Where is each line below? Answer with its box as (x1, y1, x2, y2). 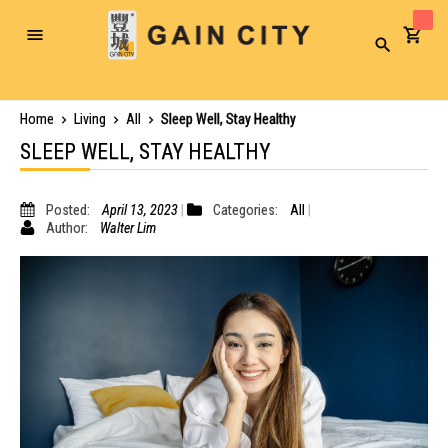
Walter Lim (99, 220, 156, 236)
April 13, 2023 (101, 202, 178, 218)
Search (381, 43, 416, 58)
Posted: (46, 202, 91, 218)
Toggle (33, 33, 72, 50)
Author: (46, 220, 89, 236)
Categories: (213, 202, 279, 218)
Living (74, 111, 109, 127)
